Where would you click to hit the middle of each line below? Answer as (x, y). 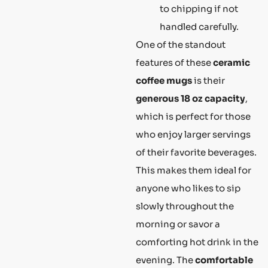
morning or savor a (178, 224)
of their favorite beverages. (196, 152)
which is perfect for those (193, 116)
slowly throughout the (185, 206)
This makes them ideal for (194, 170)
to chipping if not (199, 8)
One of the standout (181, 44)
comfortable (224, 260)
